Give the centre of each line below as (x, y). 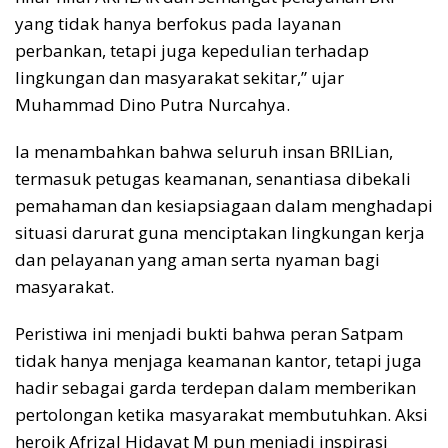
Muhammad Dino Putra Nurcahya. (152, 104)
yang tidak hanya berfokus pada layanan (178, 23)
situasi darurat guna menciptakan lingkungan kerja (220, 232)
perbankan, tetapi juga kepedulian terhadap (192, 50)
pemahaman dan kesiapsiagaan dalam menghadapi (224, 205)
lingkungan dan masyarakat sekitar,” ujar (179, 77)
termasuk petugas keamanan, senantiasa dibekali (213, 178)
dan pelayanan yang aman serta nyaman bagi (197, 259)
